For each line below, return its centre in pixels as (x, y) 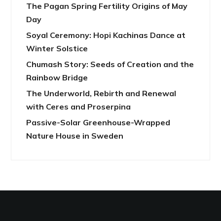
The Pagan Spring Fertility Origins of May (107, 6)
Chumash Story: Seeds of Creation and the (110, 64)
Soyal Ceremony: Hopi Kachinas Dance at (106, 35)
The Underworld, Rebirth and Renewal (101, 93)
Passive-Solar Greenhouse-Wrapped (98, 123)
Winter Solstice (57, 49)
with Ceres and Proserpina (79, 107)
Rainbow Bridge (57, 78)
